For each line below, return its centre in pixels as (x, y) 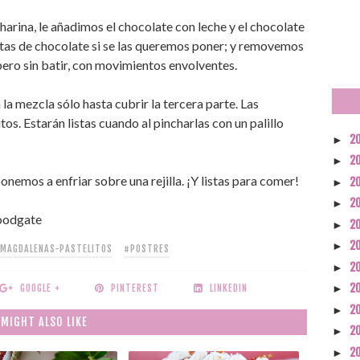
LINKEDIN (229, 288)
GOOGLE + (41, 288)
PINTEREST (135, 288)
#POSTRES (147, 249)
